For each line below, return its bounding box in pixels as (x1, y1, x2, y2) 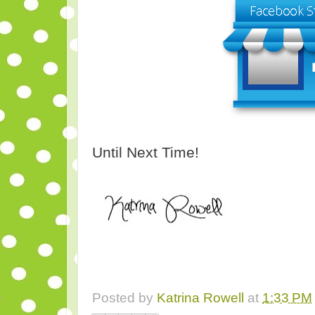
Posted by (92, 290, 157, 306)
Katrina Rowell (157, 290, 244, 306)
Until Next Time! (92, 143, 199, 160)
